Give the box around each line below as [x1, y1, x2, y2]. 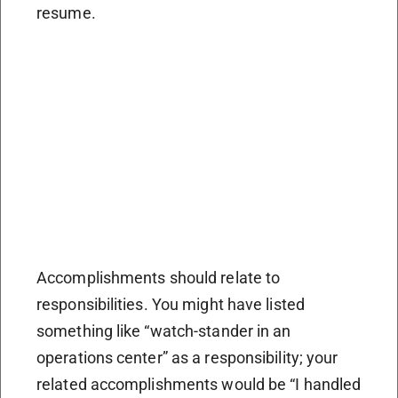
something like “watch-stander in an [36, 321, 291, 340]
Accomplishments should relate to [36, 267, 281, 287]
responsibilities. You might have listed [36, 294, 305, 314]
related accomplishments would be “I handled [36, 374, 362, 394]
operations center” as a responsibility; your [36, 347, 338, 367]
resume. [36, 3, 96, 22]
